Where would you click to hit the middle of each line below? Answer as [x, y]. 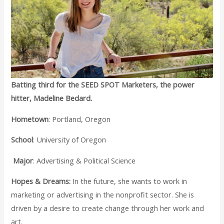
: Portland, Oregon [80, 119]
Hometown [30, 119]
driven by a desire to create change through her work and [108, 208]
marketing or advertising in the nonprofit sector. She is [103, 195]
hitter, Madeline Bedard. [52, 98]
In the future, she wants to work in [129, 181]
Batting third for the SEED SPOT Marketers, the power [103, 84]
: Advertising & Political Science [84, 160]
